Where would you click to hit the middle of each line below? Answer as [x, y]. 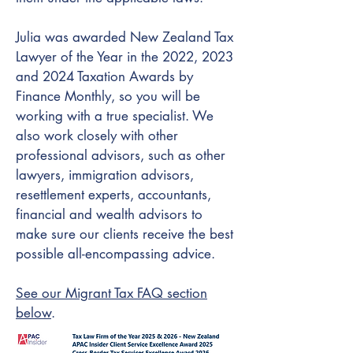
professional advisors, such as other [121, 155]
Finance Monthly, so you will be [108, 96]
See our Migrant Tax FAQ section [111, 293]
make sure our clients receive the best [124, 234]
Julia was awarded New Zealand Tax [124, 37]
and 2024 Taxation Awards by [104, 76]
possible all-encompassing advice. [115, 254]
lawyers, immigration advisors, [105, 175]
